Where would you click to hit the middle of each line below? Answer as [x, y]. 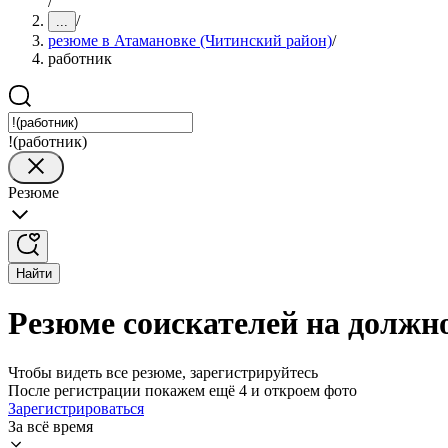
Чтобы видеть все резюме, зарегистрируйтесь [163, 372]
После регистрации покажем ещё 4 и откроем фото [182, 390]
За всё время [50, 426]
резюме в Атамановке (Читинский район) [190, 40]
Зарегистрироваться [76, 408]
